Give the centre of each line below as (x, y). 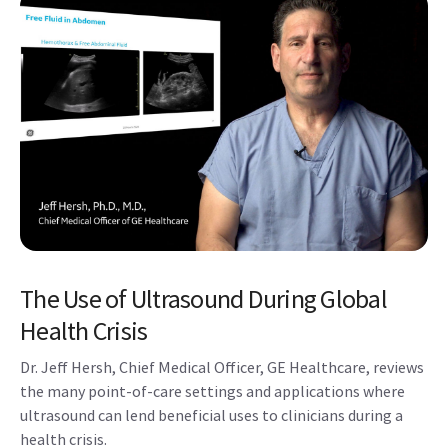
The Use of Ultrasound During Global (203, 298)
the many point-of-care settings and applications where (212, 390)
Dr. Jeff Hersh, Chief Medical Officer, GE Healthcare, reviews (222, 366)
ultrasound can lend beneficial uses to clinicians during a (211, 414)
